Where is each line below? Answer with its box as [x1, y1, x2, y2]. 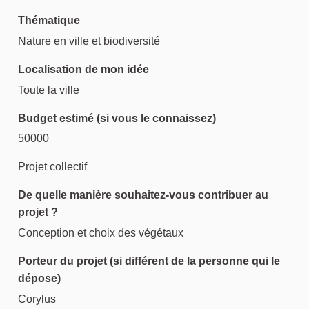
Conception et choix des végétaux [18, 227, 183, 239]
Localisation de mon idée [18, 63, 149, 75]
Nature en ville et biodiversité [18, 34, 160, 47]
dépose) [18, 272, 61, 285]
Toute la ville [18, 83, 79, 96]
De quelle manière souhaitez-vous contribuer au [18, 189, 268, 201]
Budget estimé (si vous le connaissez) [18, 112, 216, 124]
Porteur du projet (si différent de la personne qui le [18, 255, 280, 268]
